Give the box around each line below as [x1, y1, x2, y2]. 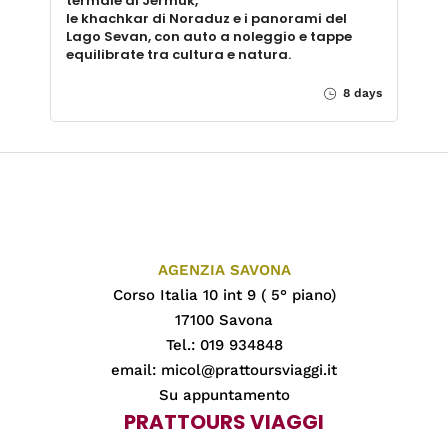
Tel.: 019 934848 [165, 336, 283, 355]
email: [111, 361, 161, 380]
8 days [339, 86, 382, 101]
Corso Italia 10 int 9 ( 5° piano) [112, 286, 336, 305]
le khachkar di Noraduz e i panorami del [66, 9, 347, 29]
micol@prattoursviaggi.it [161, 361, 337, 380]
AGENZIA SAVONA [157, 261, 291, 280]
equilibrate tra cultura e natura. [66, 45, 291, 65]
